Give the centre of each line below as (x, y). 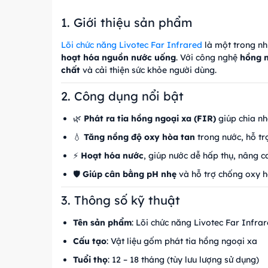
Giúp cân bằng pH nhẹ (130, 174)
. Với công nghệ (208, 57)
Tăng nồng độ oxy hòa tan (139, 137)
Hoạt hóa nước (112, 156)
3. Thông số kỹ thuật (121, 200)
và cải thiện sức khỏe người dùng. (148, 70)
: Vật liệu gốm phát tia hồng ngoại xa (182, 241)
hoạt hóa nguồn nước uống (118, 57)
